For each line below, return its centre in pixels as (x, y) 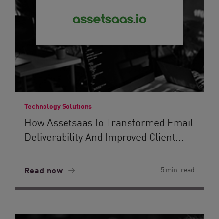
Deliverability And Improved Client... (104, 136)
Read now (45, 170)
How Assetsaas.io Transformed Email (109, 122)
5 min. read (178, 169)
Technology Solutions (58, 106)
